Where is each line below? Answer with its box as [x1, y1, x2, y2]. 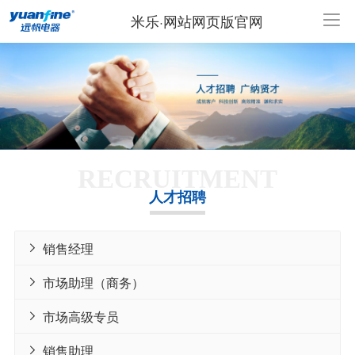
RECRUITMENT [78, 163, 277, 193]
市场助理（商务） [42, 273, 144, 291]
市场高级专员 [42, 307, 119, 325]
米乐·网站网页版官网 [131, 10, 264, 32]
